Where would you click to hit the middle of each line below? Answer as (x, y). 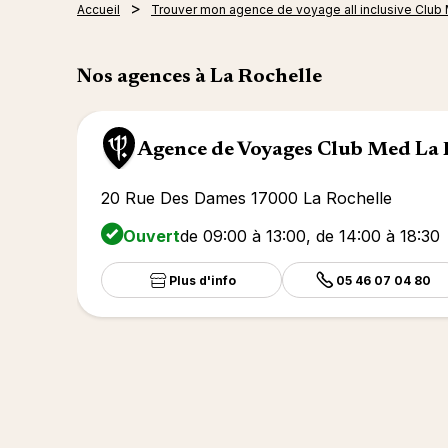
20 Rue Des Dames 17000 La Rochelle (246, 198)
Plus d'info (203, 280)
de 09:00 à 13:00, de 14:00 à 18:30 (310, 236)
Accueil (98, 9)
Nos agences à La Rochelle (199, 77)
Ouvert (151, 236)
